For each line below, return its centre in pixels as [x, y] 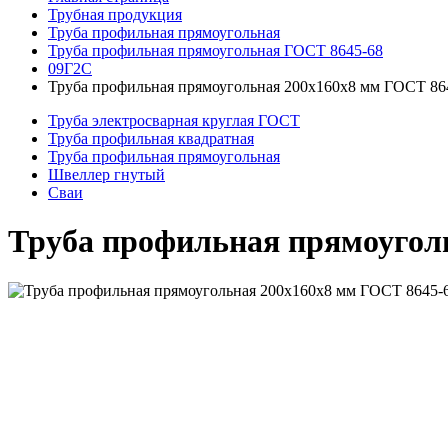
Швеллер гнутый [106, 174]
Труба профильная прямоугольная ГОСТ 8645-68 [215, 50]
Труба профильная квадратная [151, 138]
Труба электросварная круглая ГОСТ [174, 120]
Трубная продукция [115, 14]
